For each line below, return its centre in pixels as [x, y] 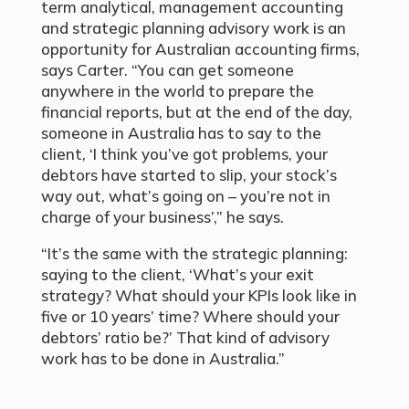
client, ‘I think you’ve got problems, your [184, 154]
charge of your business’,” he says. [162, 217]
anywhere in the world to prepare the [177, 91]
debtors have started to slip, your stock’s [189, 175]
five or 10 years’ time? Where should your [190, 317]
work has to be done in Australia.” [163, 359]
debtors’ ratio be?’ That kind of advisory [185, 338]
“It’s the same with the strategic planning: [194, 254]
